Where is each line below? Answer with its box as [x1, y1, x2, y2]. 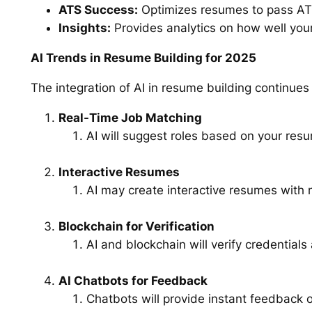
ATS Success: [58, 3, 138, 17]
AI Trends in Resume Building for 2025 [30, 51, 256, 65]
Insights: [58, 21, 111, 36]
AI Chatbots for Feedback [58, 273, 208, 288]
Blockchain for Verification [58, 219, 214, 233]
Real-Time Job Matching [58, 110, 202, 125]
